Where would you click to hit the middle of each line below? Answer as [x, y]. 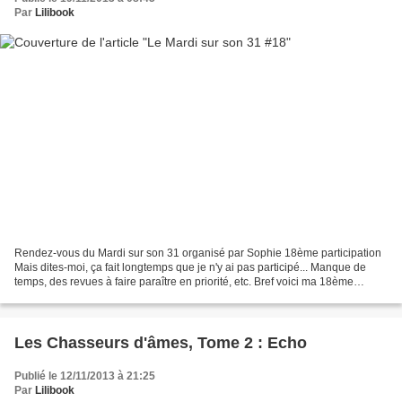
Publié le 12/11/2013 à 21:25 [85, 376]
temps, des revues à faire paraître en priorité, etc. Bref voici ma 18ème [184, 281]
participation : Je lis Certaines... [90, 296]
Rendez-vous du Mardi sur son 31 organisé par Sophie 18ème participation [198, 253]
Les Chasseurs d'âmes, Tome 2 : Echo [161, 342]
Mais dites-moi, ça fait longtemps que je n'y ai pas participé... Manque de [190, 267]
